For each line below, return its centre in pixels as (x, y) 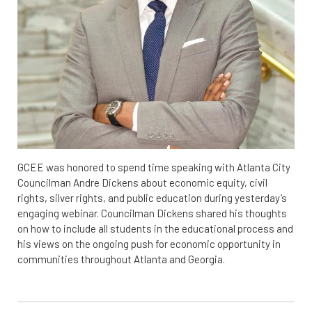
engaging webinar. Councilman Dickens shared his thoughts (152, 213)
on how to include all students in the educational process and (155, 228)
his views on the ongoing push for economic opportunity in (149, 244)
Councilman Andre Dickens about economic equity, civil (142, 182)
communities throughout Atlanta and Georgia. (122, 259)
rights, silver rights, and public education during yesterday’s (152, 198)
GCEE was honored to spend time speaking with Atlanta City (154, 167)
